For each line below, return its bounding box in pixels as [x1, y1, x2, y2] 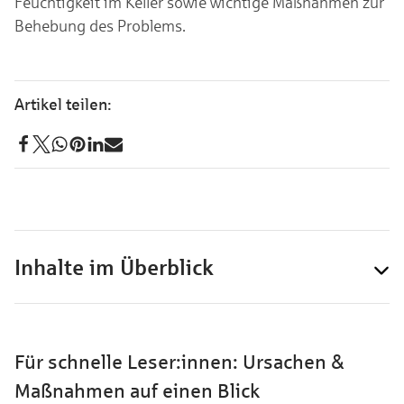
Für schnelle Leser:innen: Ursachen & [14, 350, 344, 374]
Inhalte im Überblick [14, 254, 214, 280]
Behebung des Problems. [14, 15, 188, 36]
